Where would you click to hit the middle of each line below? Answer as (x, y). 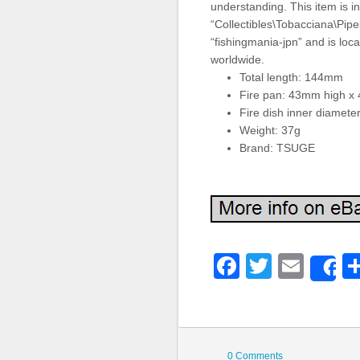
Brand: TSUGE (277, 148)
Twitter (313, 266)
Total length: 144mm (291, 77)
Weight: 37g (270, 130)
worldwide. (237, 59)
